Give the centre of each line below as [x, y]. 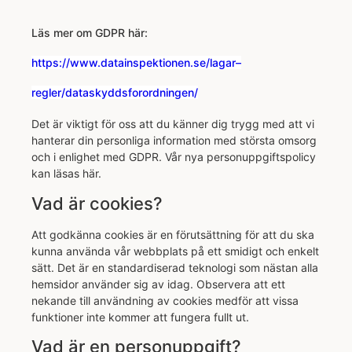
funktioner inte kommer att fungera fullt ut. [140, 317]
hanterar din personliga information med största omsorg [174, 141]
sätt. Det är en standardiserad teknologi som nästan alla [175, 267]
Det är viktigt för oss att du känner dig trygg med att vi [173, 124]
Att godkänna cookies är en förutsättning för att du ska [173, 234]
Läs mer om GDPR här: [90, 33]
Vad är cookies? [97, 203]
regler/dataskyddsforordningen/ [115, 93]
